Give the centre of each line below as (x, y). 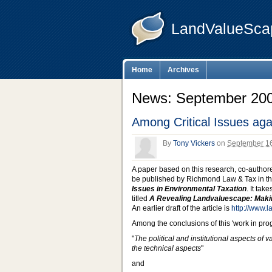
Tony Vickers (194, 144)
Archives (183, 70)
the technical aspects (166, 249)
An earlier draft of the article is (182, 209)
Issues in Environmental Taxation (189, 189)
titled (141, 199)
